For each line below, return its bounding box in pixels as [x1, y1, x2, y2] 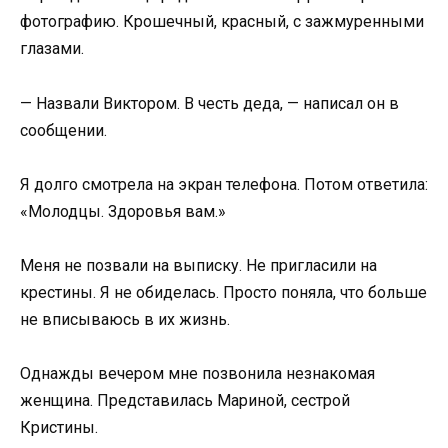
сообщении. [20, 120, 107, 140]
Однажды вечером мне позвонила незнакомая [20, 364, 375, 384]
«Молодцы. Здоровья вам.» [20, 201, 226, 221]
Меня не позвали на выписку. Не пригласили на [20, 256, 377, 276]
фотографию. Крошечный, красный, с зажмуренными [20, 12, 424, 32]
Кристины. [20, 418, 98, 438]
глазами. [20, 39, 84, 59]
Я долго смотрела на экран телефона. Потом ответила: [20, 174, 428, 194]
